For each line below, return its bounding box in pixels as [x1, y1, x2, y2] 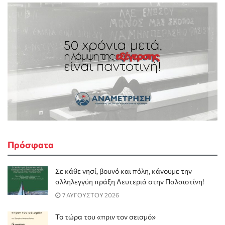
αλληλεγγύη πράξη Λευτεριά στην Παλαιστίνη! [55, 177, 204, 186]
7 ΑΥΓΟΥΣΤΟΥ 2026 [61, 191, 119, 199]
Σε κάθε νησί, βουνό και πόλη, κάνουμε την [55, 167, 192, 176]
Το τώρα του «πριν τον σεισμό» [55, 212, 156, 221]
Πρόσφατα [8, 139, 54, 151]
